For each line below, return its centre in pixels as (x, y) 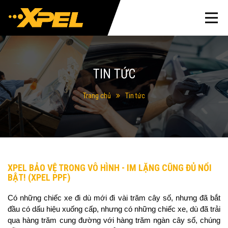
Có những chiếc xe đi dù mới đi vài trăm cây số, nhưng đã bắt (114, 198)
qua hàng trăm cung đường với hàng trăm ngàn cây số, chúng (114, 220)
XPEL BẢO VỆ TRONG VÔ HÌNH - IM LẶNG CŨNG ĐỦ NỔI (110, 168)
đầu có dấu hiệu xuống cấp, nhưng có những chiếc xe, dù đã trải (114, 209)
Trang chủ (97, 95)
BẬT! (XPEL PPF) (39, 177)
